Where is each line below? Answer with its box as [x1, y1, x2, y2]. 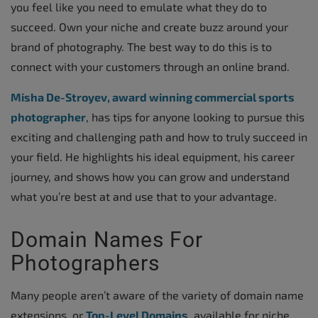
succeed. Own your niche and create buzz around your [11, 19, 288, 33]
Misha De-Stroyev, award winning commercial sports [11, 89, 295, 104]
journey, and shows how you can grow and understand [11, 169, 290, 183]
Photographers [11, 250, 160, 275]
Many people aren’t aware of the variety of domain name [11, 287, 304, 302]
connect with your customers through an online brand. [11, 59, 290, 73]
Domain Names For [11, 226, 203, 252]
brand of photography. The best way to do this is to [11, 39, 272, 53]
